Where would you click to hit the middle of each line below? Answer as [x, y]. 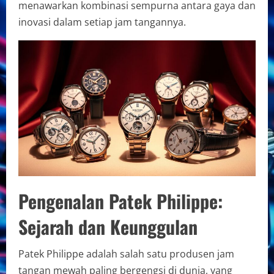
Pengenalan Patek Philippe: [120, 201]
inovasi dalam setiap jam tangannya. [102, 22]
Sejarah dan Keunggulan [108, 226]
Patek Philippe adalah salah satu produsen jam [126, 254]
